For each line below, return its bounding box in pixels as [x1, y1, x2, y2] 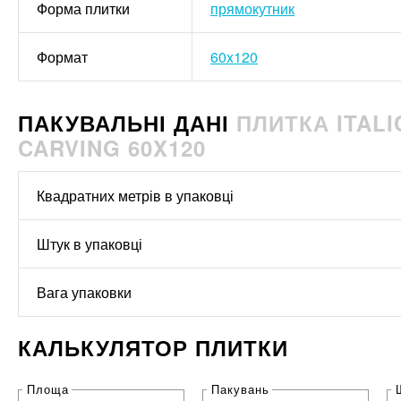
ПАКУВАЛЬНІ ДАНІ [18, 107, 236, 139]
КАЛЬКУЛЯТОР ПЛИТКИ [18, 332, 288, 363]
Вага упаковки [37, 282, 132, 303]
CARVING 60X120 [18, 132, 206, 164]
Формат [37, 47, 88, 68]
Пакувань [211, 380, 269, 398]
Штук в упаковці [37, 234, 142, 255]
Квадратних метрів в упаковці [37, 185, 234, 207]
